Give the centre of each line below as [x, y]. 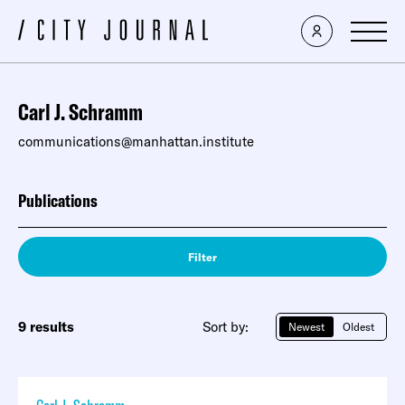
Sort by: [226, 327]
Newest [306, 327]
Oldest [358, 327]
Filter [202, 257]
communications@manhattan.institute [136, 141]
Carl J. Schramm [80, 112]
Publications [58, 200]
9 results [46, 327]
